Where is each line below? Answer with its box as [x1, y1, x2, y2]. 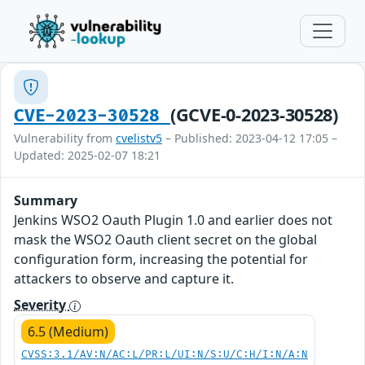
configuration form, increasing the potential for [14, 250, 308, 268]
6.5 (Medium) [28, 323, 108, 341]
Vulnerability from [14, 130, 116, 146]
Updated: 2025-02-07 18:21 [14, 147, 161, 163]
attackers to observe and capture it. [14, 270, 234, 288]
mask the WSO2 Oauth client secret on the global [14, 231, 317, 248]
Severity [14, 296, 69, 314]
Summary [14, 191, 77, 209]
